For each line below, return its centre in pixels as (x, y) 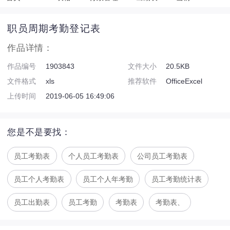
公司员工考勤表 (162, 156)
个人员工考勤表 (94, 156)
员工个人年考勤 (108, 179)
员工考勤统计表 (177, 179)
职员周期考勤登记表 (54, 28)
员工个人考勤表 (39, 179)
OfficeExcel (184, 81)
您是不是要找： (39, 132)
